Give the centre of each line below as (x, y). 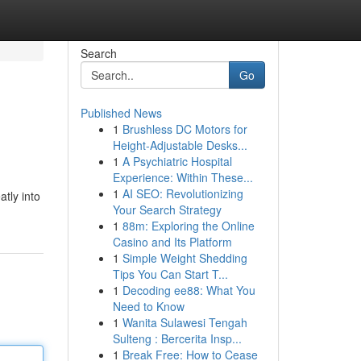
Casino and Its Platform (172, 242)
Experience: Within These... (183, 177)
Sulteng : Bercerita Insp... (177, 338)
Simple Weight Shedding (185, 258)
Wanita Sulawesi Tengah (185, 322)
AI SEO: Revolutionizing (183, 193)
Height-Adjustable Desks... (180, 145)
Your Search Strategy (167, 210)
